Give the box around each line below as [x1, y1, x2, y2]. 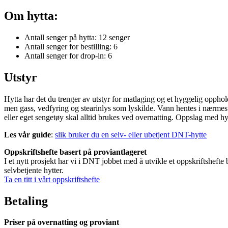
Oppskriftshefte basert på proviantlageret [4, 147, 147, 156]
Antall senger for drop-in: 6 [24, 51, 112, 60]
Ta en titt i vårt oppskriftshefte [4, 175, 100, 184]
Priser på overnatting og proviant [4, 218, 119, 227]
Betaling [4, 194, 48, 208]
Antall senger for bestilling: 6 [24, 42, 118, 51]
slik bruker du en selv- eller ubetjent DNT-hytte [55, 130, 207, 139]
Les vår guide [4, 130, 51, 139]
